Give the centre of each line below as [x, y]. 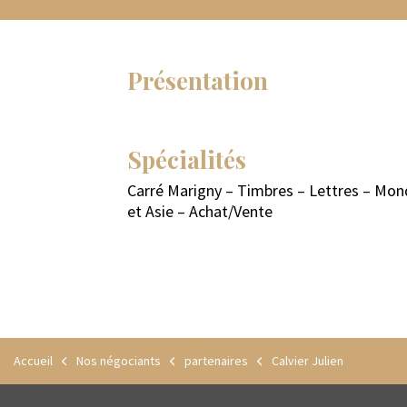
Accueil [33, 361]
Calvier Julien [306, 361]
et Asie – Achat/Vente [200, 212]
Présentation [198, 80]
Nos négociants [117, 361]
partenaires [215, 361]
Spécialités [187, 159]
